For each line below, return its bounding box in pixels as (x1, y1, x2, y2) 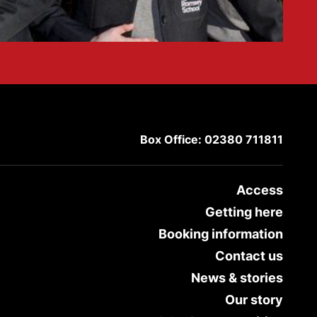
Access (236, 183, 283, 197)
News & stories (190, 270, 283, 285)
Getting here (204, 204, 283, 219)
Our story (224, 292, 283, 307)
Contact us (214, 248, 283, 263)
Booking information (158, 226, 283, 241)
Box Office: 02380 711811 (140, 132, 283, 146)
